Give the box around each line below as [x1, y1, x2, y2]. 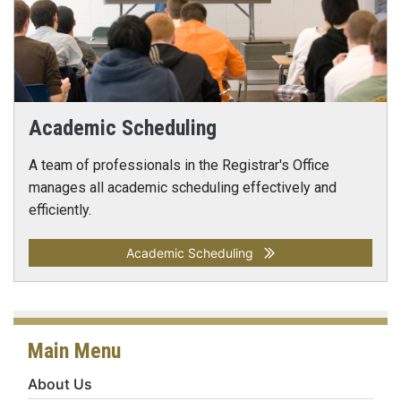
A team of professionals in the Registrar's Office [29, 157, 329, 174]
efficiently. [29, 201, 91, 218]
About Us [28, 375, 92, 393]
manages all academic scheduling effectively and [29, 179, 337, 196]
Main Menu [28, 338, 121, 363]
